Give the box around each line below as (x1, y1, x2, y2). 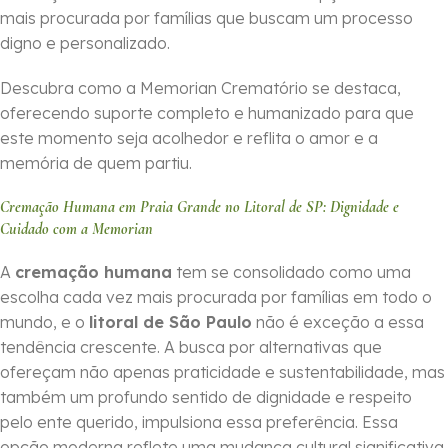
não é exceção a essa (252, 312, 424, 333)
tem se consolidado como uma (172, 262, 411, 283)
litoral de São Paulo (89, 312, 252, 333)
